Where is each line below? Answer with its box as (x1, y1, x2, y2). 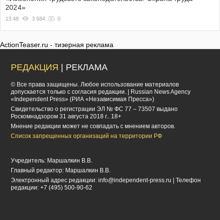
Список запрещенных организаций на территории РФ (11, 133, 163, 140)
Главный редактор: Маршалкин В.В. (11, 167, 111, 174)
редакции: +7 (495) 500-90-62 (11, 184, 93, 192)
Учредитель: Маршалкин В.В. (11, 157, 93, 165)
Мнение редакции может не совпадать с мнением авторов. (11, 123, 176, 130)
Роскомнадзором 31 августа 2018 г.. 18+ (11, 113, 122, 120)
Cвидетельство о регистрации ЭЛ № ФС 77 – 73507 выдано (11, 106, 178, 113)
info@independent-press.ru (98, 177, 172, 184)
